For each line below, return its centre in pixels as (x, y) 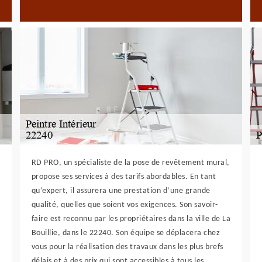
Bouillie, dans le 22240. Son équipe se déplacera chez (126, 233)
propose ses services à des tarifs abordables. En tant (124, 177)
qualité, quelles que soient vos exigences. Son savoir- (125, 205)
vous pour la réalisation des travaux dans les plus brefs (127, 247)
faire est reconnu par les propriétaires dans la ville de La (131, 219)
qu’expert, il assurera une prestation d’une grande (121, 191)
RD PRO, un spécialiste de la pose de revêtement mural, (130, 163)
